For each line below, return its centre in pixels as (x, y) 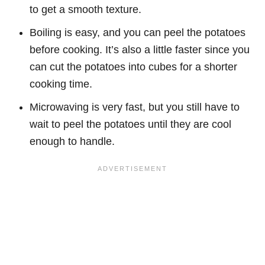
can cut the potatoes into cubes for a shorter (133, 67)
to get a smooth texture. (85, 9)
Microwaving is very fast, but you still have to (135, 107)
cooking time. (61, 84)
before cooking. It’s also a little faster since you (140, 49)
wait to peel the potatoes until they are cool (130, 124)
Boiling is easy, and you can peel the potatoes (138, 32)
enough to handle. (72, 141)
